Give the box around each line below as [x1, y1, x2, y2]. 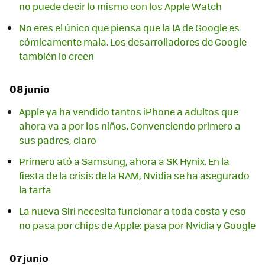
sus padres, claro [19, 133, 96, 147]
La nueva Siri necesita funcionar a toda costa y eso [19, 204, 246, 218]
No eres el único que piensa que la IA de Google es [19, 21, 240, 35]
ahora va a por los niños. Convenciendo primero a [19, 119, 241, 133]
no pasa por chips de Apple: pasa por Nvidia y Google [19, 218, 256, 232]
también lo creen [19, 49, 94, 63]
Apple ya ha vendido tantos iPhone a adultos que [19, 105, 238, 119]
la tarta [19, 183, 51, 197]
